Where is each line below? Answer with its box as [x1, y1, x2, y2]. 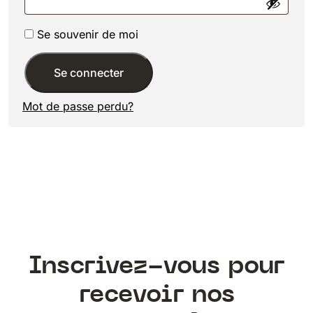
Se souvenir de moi [37, 27, 138, 42]
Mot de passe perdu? [22, 99, 133, 114]
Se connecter [54, 66, 124, 80]
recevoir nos [78, 277, 235, 311]
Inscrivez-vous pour [29, 249, 284, 282]
